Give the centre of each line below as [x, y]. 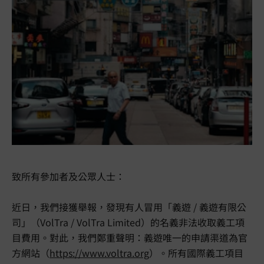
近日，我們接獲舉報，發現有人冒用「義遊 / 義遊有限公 [129, 207]
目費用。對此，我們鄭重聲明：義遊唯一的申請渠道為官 [130, 237]
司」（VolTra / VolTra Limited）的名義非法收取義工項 [128, 222]
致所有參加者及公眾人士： [68, 176]
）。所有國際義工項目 [196, 253]
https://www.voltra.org [99, 253]
